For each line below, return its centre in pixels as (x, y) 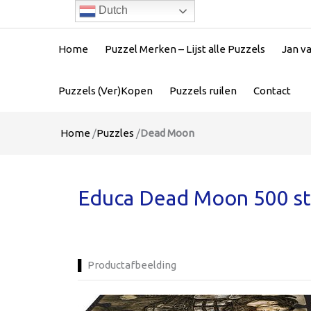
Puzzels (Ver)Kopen (106, 91)
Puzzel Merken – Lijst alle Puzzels (185, 49)
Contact (272, 91)
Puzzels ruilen (203, 91)
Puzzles (115, 133)
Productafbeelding (132, 265)
